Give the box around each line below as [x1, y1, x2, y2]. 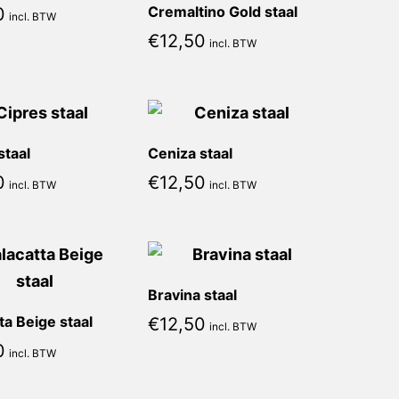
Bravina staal [148, 286, 237, 304]
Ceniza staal [148, 144, 232, 162]
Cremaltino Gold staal [148, 3, 297, 20]
